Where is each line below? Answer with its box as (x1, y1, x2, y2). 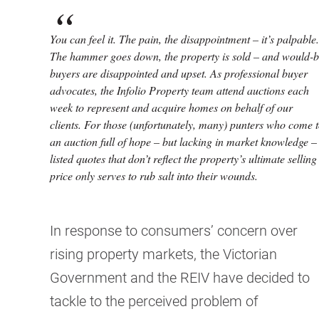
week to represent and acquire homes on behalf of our (50, 100, 293, 115)
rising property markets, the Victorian (50, 244, 277, 263)
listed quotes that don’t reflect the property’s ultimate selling (50, 151, 317, 167)
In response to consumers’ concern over (50, 221, 298, 240)
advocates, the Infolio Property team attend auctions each (50, 83, 309, 98)
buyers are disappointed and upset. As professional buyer (50, 66, 308, 81)
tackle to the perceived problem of (50, 291, 258, 310)
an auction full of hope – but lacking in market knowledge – (50, 134, 317, 150)
